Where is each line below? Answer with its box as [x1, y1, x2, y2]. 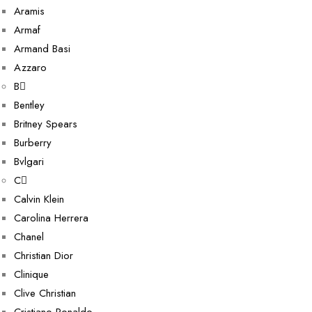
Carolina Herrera [14, 210, 88, 226]
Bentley [14, 97, 45, 113]
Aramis [14, 3, 45, 19]
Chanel [14, 229, 44, 244]
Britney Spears [14, 116, 77, 132]
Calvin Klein [14, 192, 64, 207]
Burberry [14, 135, 52, 150]
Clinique [14, 267, 49, 282]
